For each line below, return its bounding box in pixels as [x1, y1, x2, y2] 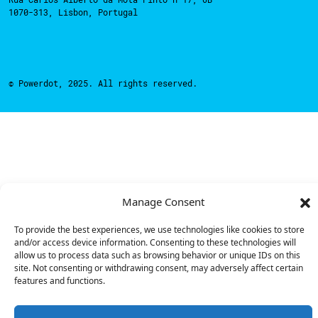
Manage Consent [122, 194, 204, 209]
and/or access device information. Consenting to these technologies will [14, 236, 296, 248]
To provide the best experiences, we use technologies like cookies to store [14, 224, 305, 236]
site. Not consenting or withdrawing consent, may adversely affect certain [14, 262, 303, 274]
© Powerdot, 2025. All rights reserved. [9, 77, 197, 89]
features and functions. [14, 275, 105, 287]
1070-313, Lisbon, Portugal [9, 6, 138, 18]
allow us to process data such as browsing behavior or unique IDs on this [14, 249, 300, 261]
